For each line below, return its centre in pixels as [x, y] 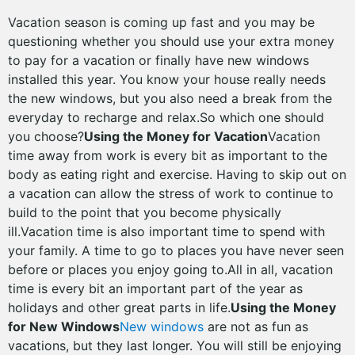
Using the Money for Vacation [176, 136]
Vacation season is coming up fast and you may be [161, 22]
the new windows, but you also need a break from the [170, 98]
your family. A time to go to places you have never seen [176, 250]
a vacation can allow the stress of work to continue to [171, 193]
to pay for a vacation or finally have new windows [158, 60]
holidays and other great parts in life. [119, 307]
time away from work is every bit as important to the [168, 155]
